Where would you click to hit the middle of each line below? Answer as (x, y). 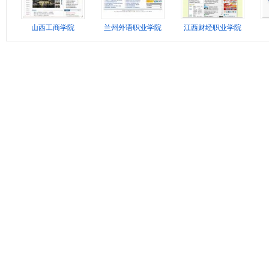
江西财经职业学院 (213, 28)
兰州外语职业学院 (133, 28)
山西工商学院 (53, 28)
